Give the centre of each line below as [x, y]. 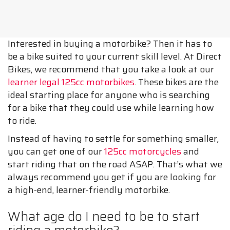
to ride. [22, 121]
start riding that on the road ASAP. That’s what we [115, 165]
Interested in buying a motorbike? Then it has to [110, 44]
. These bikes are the [177, 82]
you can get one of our [56, 152]
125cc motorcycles [143, 152]
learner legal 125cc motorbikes [71, 82]
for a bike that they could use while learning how [111, 108]
